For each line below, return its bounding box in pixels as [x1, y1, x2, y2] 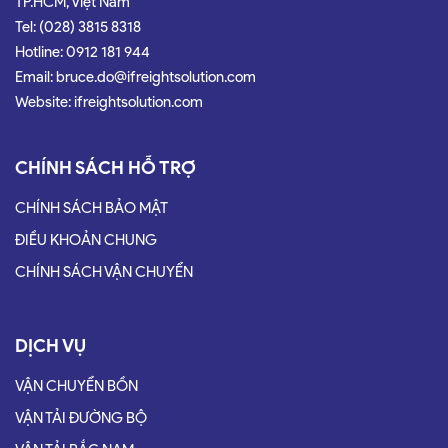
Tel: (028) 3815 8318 [15, 18, 141, 37]
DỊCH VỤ [15, 335, 86, 358]
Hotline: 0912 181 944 [15, 43, 150, 62]
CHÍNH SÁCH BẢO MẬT [15, 199, 168, 218]
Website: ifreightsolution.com [15, 93, 203, 112]
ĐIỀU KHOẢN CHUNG [15, 231, 157, 250]
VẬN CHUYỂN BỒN [15, 377, 138, 396]
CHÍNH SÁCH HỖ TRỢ [15, 157, 196, 180]
